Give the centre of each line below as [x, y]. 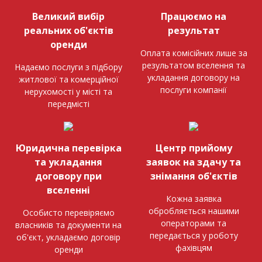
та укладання [68, 162]
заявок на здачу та [194, 162]
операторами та [194, 223]
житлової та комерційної [68, 79]
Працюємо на [194, 16]
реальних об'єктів [68, 30]
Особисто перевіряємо [68, 212]
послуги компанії [194, 89]
